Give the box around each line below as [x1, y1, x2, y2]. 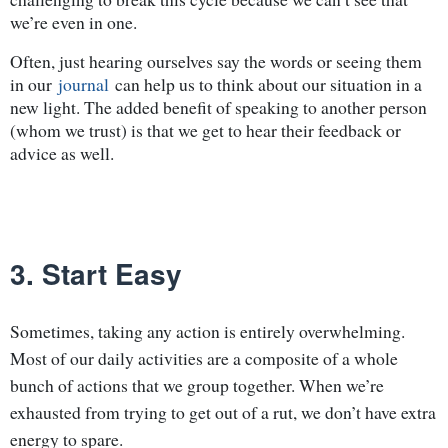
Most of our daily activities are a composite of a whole [10, 345, 398, 370]
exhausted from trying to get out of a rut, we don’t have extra [10, 399, 436, 424]
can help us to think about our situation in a [109, 71, 422, 96]
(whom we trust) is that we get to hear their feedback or [10, 117, 401, 142]
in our [10, 71, 58, 96]
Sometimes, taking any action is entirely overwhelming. [10, 318, 405, 343]
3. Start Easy [10, 252, 182, 294]
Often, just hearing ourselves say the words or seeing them [10, 48, 422, 73]
